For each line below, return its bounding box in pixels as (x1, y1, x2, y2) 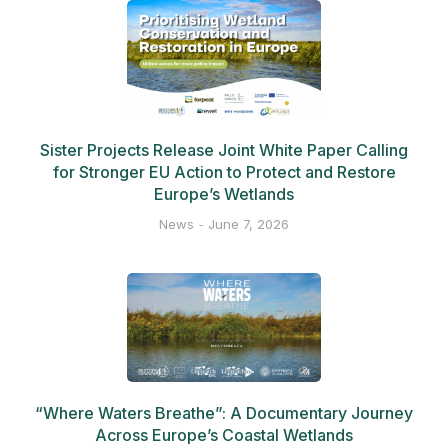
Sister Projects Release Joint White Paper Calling (40, 139, 408, 160)
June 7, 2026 (208, 215, 289, 232)
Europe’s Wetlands (154, 183, 294, 204)
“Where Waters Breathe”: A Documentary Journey (35, 403, 413, 424)
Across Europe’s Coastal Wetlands (95, 425, 353, 446)
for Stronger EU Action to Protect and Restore (52, 161, 396, 182)
